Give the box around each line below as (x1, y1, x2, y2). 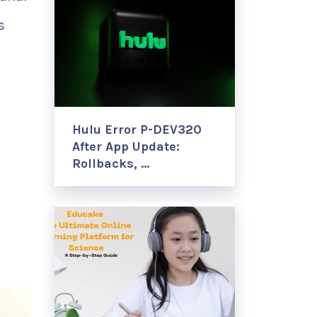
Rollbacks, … (72, 156, 149, 171)
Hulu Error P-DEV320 (72, 122, 202, 137)
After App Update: (72, 139, 180, 154)
